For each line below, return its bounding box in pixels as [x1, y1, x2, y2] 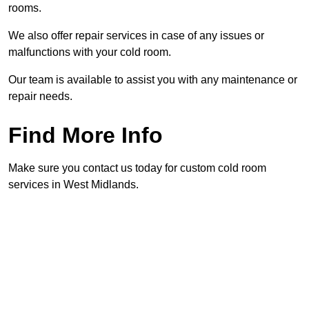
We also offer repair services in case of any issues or [8, 30, 264, 42]
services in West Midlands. [8, 179, 139, 191]
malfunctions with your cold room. [8, 46, 171, 59]
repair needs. [8, 90, 72, 103]
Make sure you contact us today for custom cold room [8, 162, 266, 175]
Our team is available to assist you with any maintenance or [8, 74, 297, 86]
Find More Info [8, 123, 163, 148]
